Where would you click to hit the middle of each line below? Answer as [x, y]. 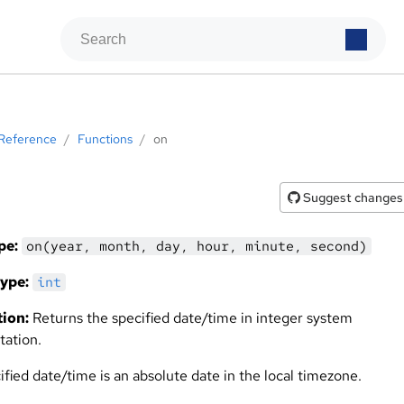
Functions [105, 139]
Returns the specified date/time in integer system [191, 318]
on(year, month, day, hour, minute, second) [197, 246]
